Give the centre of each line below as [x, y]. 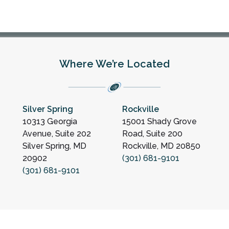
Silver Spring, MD [54, 146]
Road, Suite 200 [152, 134]
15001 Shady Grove [159, 121]
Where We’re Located [114, 64]
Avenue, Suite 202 [57, 134]
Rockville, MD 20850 [161, 146]
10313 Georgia [50, 121]
